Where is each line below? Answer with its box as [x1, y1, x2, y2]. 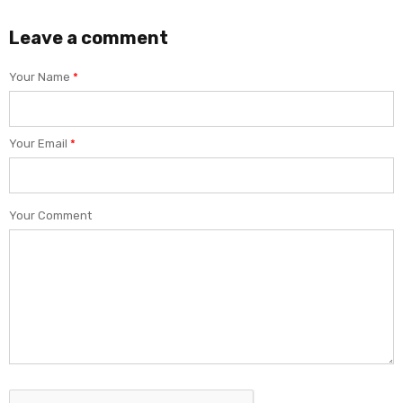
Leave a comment [9, 26, 168, 49]
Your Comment [9, 208, 92, 222]
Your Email [9, 136, 70, 150]
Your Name [9, 69, 73, 84]
